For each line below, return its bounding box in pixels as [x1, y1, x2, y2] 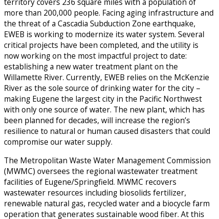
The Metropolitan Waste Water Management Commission [4, 154, 211, 166]
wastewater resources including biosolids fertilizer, [4, 187, 186, 198]
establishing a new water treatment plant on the [4, 61, 178, 72]
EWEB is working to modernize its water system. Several [4, 29, 204, 40]
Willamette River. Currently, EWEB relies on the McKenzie [4, 72, 209, 83]
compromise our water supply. [4, 136, 112, 148]
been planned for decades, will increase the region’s [4, 115, 190, 126]
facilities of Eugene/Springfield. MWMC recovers [4, 176, 176, 187]
